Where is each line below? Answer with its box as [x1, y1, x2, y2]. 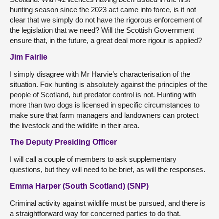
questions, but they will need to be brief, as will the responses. [10, 165, 205, 174]
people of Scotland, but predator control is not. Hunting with [10, 90, 196, 99]
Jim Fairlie [10, 53, 47, 61]
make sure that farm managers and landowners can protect [10, 111, 198, 119]
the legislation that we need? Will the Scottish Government [10, 26, 194, 34]
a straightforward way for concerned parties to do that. [10, 209, 181, 218]
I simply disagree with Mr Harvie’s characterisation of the [10, 70, 190, 78]
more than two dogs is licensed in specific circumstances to [10, 101, 199, 109]
